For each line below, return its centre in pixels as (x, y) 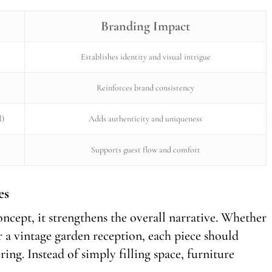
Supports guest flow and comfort (145, 149)
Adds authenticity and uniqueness (145, 118)
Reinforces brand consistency (145, 87)
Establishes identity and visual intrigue (145, 56)
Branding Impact (145, 26)
